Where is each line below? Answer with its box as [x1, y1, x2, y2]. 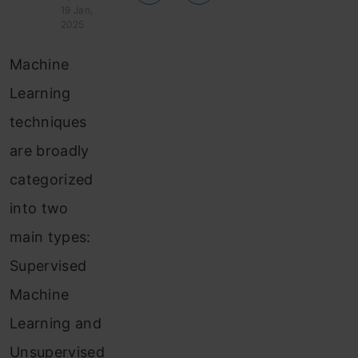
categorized [10, 171, 93, 188]
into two [10, 200, 69, 217]
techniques [10, 113, 87, 130]
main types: [10, 229, 91, 245]
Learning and [10, 315, 101, 332]
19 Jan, [61, 4, 93, 16]
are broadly [10, 142, 89, 159]
